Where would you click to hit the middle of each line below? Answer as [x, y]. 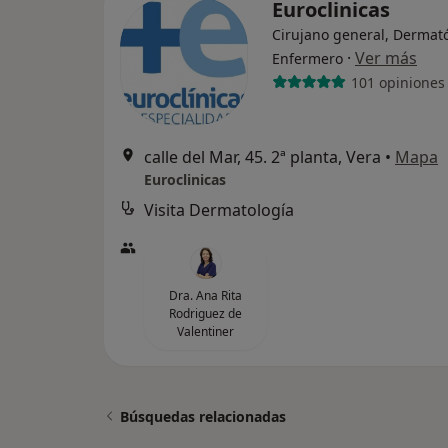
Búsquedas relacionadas [203, 416]
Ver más [386, 58]
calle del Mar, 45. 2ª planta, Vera [262, 157]
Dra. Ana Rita [205, 295]
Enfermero [307, 58]
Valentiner [205, 331]
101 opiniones [397, 82]
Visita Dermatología [219, 210]
